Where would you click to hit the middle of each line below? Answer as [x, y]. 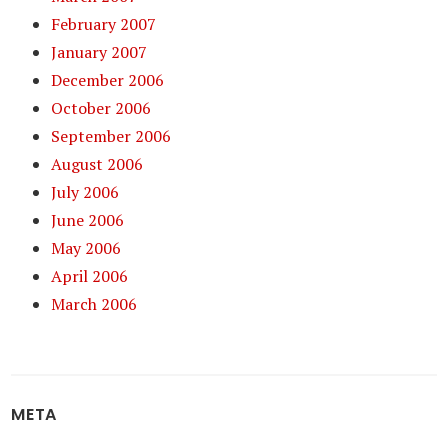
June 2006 [88, 220]
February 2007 [104, 24]
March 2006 [94, 304]
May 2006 [86, 248]
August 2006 [97, 164]
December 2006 [108, 80]
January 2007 [99, 52]
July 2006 [85, 192]
